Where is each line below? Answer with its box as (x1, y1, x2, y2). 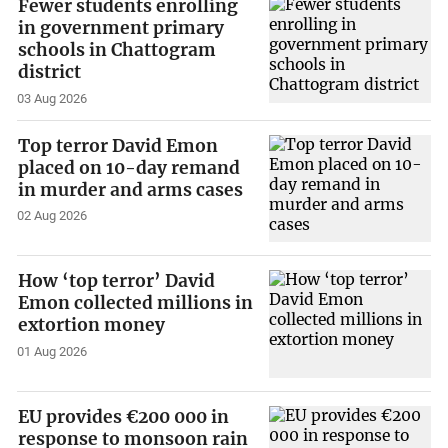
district (18, 60, 82, 83)
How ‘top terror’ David (18, 270, 216, 293)
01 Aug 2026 (17, 344, 88, 360)
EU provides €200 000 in (18, 405, 230, 428)
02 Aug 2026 (17, 208, 88, 224)
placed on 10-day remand (18, 156, 241, 179)
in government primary (18, 16, 225, 39)
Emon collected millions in (18, 292, 254, 315)
